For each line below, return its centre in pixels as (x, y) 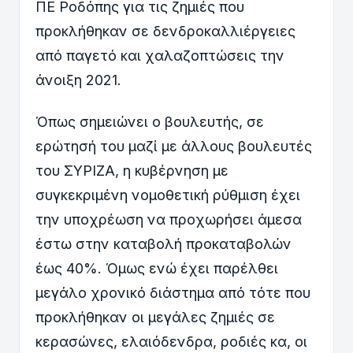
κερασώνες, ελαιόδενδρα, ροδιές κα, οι (171, 341)
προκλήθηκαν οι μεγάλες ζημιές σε (155, 317)
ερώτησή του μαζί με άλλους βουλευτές (174, 146)
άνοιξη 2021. (78, 80)
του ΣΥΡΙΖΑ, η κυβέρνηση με (132, 170)
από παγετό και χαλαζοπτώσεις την (160, 56)
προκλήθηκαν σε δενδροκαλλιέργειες (165, 31)
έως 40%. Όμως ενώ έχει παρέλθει (157, 268)
